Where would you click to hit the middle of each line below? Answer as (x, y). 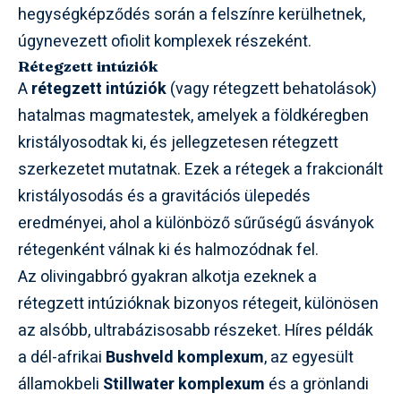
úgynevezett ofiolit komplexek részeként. (165, 41)
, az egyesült (309, 357)
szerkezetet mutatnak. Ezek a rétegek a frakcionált (200, 169)
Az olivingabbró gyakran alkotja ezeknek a (167, 277)
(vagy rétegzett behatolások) (272, 89)
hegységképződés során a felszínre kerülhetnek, (192, 14)
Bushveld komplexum (185, 357)
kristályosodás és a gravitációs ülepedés (164, 196)
